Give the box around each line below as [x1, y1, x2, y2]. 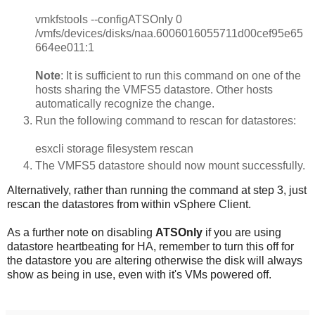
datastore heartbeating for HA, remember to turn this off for [7, 240, 294, 253]
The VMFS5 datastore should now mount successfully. [35, 159, 305, 172]
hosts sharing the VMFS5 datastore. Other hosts [35, 83, 273, 96]
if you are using [205, 226, 281, 239]
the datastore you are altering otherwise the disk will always [7, 255, 302, 267]
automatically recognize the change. [35, 97, 214, 110]
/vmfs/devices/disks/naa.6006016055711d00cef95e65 [35, 27, 303, 39]
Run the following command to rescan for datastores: [35, 114, 296, 127]
